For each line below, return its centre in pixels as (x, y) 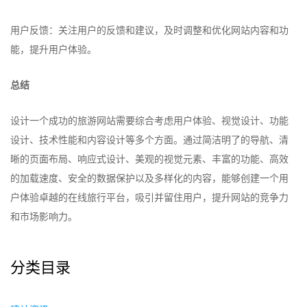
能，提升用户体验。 (53, 49)
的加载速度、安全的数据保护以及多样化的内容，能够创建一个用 (149, 178)
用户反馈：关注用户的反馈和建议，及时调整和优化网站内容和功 (149, 30)
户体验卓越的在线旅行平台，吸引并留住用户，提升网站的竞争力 (149, 197)
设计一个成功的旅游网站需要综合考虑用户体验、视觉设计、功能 (149, 121)
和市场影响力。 (44, 217)
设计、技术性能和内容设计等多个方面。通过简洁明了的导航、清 (149, 140)
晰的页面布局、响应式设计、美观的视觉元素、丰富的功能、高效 (149, 159)
